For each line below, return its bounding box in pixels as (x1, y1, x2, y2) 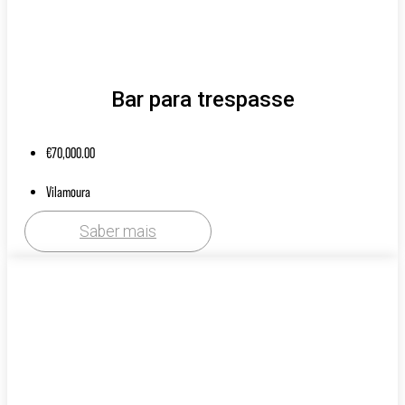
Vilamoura (46, 184, 90, 201)
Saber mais (80, 222, 156, 241)
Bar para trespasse (110, 87, 295, 113)
